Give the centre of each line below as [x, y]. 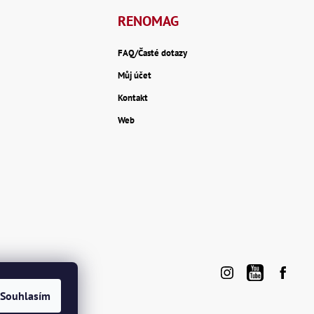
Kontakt [132, 98]
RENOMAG [148, 21]
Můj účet [134, 76]
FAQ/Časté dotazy [152, 53]
